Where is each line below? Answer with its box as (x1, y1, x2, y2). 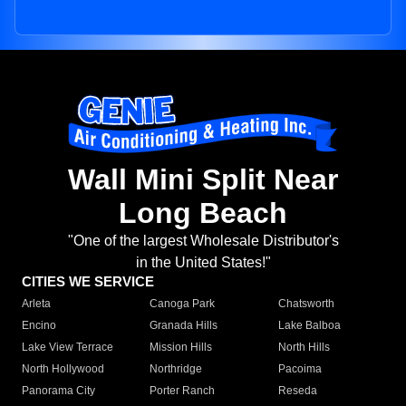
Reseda (277, 384, 317, 398)
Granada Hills (150, 319, 218, 333)
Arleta (22, 297, 51, 311)
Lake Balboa (277, 319, 341, 333)
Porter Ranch (150, 384, 216, 398)
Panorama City (22, 384, 95, 398)
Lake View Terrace (22, 341, 113, 354)
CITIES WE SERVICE (22, 274, 154, 290)
